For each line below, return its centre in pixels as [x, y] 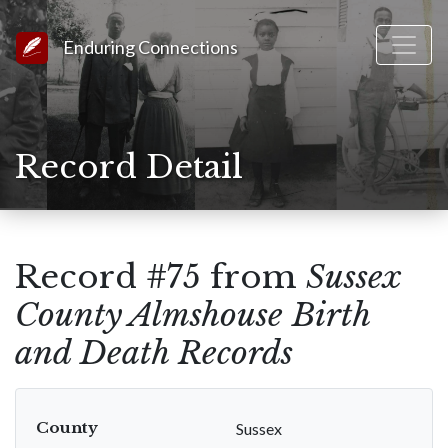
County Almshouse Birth [192, 315]
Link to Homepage [110, 42]
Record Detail [129, 167]
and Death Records [154, 353]
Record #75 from [160, 277]
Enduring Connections [150, 47]
